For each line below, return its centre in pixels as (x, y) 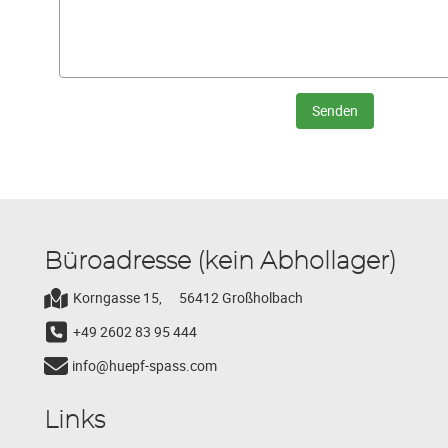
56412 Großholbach (241, 298)
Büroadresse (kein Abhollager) (220, 262)
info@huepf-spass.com (144, 366)
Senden (335, 111)
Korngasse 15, (117, 297)
